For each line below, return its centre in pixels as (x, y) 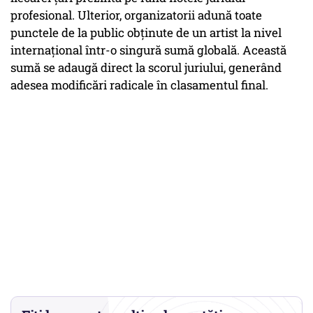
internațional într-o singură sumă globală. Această (148, 50)
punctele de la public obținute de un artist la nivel (146, 33)
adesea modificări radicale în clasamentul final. (139, 85)
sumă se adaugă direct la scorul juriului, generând (146, 68)
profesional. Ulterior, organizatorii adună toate (136, 15)
